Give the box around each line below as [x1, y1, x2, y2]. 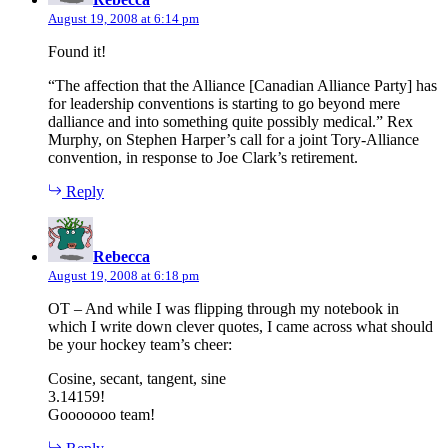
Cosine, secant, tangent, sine [48, 370, 226, 388]
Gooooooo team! [48, 406, 155, 424]
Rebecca [93, 248, 150, 266]
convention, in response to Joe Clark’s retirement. [48, 149, 358, 167]
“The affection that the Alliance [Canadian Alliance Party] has [48, 77, 437, 95]
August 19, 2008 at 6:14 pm [48, 11, 199, 27]
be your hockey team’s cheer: [48, 336, 232, 354]
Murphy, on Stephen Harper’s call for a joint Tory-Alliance [48, 131, 419, 149]
